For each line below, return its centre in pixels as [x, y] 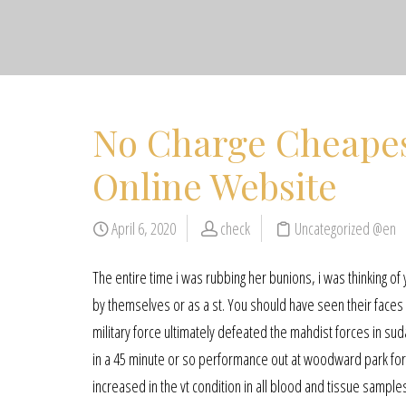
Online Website [215, 185]
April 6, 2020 [142, 228]
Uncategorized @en [345, 228]
